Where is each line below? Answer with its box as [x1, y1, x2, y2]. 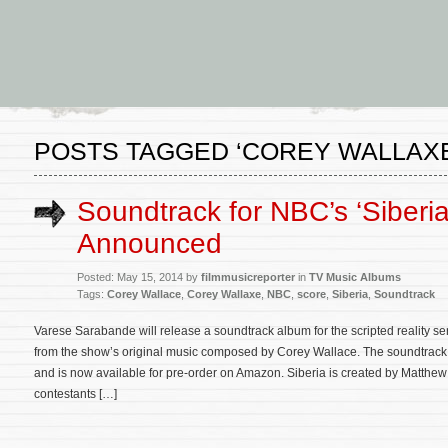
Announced [77, 228, 222, 259]
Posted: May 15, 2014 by [77, 271, 201, 283]
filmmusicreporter [201, 271, 295, 283]
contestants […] [34, 387, 117, 401]
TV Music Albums [309, 271, 401, 283]
